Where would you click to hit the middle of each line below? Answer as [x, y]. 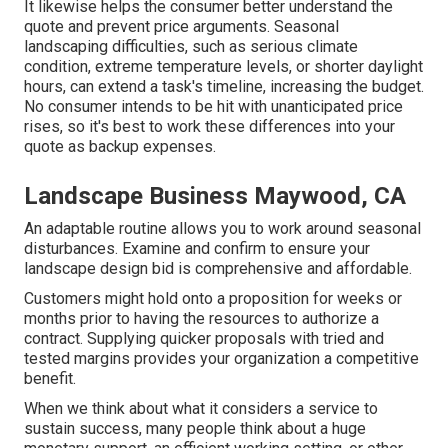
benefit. [50, 379]
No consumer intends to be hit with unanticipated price [213, 107]
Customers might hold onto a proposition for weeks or [213, 299]
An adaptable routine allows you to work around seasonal [222, 229]
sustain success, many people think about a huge [195, 429]
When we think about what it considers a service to [201, 409]
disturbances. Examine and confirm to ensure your [197, 249]
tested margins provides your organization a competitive [221, 359]
